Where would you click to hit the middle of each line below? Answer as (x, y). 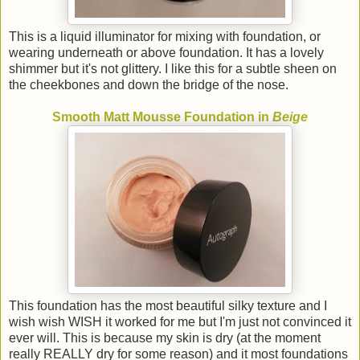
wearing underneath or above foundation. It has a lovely (166, 52)
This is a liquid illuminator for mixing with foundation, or (165, 36)
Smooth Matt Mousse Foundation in (162, 117)
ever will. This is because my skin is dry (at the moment (165, 337)
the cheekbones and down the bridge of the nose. (149, 84)
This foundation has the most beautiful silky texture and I (168, 305)
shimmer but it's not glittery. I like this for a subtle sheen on (173, 68)
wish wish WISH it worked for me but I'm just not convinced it (180, 321)
